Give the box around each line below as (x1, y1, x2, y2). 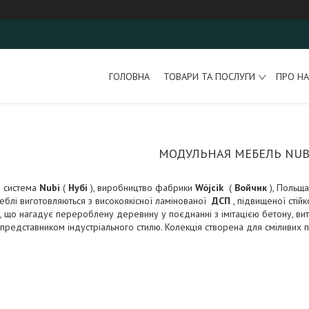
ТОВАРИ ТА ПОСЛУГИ (163, 70, 255, 83)
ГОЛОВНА (108, 70, 150, 83)
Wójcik (195, 181, 223, 194)
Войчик (235, 181, 267, 194)
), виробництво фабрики (88, 181, 195, 194)
